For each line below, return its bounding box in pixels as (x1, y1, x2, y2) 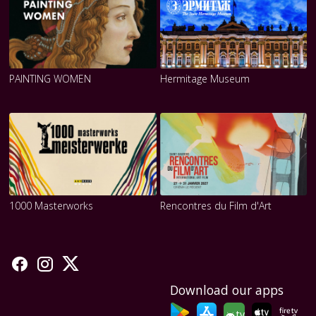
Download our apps (170, 281, 284, 299)
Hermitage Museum (159, 71, 250, 85)
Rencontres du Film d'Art (159, 198, 272, 212)
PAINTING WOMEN (9, 71, 92, 85)
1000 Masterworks (9, 198, 94, 212)
